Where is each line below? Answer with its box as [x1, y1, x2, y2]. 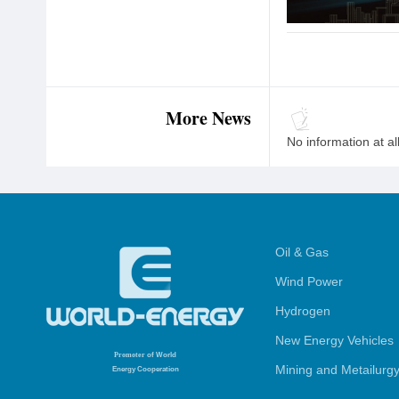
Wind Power [275, 274, 343, 289]
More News [166, 105, 251, 132]
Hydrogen [275, 304, 330, 319]
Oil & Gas [275, 245, 329, 260]
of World [147, 351, 176, 360]
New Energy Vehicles [275, 333, 394, 348]
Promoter [114, 351, 147, 360]
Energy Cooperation [111, 365, 179, 374]
